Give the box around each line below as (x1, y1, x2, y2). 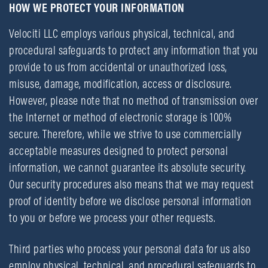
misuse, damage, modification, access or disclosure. (9, 76, 232, 91)
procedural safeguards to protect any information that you (9, 42, 258, 57)
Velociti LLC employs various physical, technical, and (9, 26, 235, 41)
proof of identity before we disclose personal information (9, 193, 252, 208)
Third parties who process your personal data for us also (9, 241, 250, 256)
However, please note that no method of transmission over (9, 93, 258, 108)
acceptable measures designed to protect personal (9, 143, 228, 158)
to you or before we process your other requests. (9, 210, 215, 225)
